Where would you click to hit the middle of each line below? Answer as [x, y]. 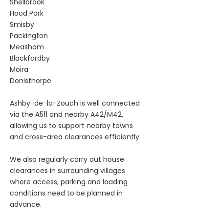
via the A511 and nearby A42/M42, [66, 114]
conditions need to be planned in [66, 193]
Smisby [22, 24]
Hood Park [27, 13]
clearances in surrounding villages [67, 171]
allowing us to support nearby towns [71, 126]
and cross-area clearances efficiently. [75, 137]
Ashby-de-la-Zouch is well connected [75, 103]
